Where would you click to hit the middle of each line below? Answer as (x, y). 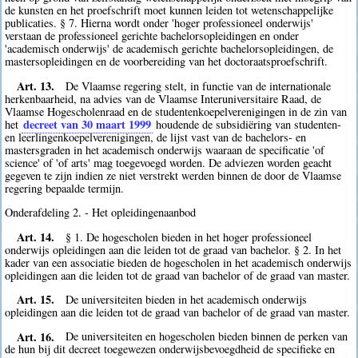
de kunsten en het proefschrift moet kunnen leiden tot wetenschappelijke (169, 10)
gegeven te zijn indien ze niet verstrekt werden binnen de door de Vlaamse (173, 175)
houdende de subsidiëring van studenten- (247, 124)
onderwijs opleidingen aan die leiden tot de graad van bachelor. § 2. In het (173, 249)
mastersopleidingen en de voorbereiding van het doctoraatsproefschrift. (167, 62)
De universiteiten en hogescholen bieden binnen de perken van (207, 336)
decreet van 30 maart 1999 (88, 124)
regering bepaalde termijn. (65, 188)
